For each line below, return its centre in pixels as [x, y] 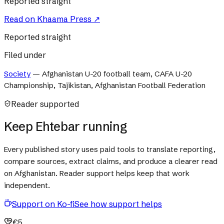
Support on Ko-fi [43, 204]
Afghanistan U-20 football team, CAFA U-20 [117, 74]
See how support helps [118, 204]
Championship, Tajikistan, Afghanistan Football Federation [105, 85]
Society [17, 74]
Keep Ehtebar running [65, 126]
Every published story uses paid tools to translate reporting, [110, 149]
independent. [27, 185]
